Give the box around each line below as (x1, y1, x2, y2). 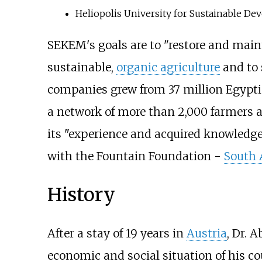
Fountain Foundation (96, 149, 211, 164)
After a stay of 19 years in (47, 226, 187, 240)
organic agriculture (116, 60, 220, 75)
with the (47, 149, 96, 164)
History (47, 182, 115, 206)
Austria (186, 226, 227, 240)
